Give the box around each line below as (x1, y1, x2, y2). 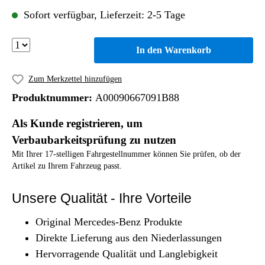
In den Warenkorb (136, 45, 212, 55)
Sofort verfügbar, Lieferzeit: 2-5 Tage (21, 9, 185, 21)
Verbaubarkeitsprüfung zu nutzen (12, 133, 176, 146)
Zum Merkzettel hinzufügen (28, 75, 122, 83)
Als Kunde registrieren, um (12, 117, 143, 130)
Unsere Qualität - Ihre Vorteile (12, 190, 192, 206)
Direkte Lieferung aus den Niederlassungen (35, 231, 222, 244)
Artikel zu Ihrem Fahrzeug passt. (12, 161, 122, 170)
